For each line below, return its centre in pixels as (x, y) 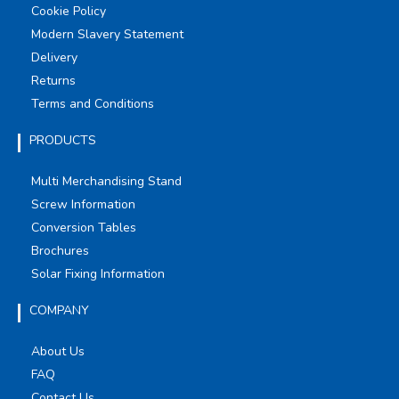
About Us (58, 351)
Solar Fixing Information (98, 273)
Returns (53, 80)
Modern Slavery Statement (107, 34)
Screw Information (83, 204)
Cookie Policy (69, 11)
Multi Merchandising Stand (106, 181)
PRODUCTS (63, 140)
